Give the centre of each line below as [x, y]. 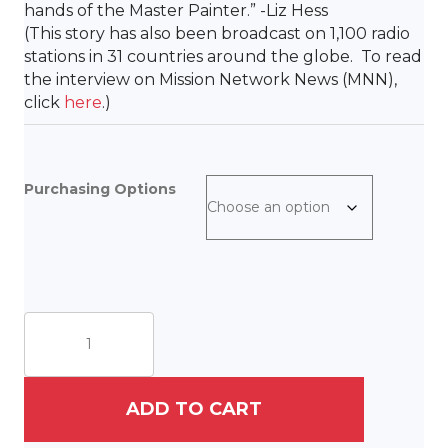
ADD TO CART [194, 408]
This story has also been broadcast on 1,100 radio [219, 33]
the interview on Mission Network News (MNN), [210, 79]
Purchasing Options [100, 188]
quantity [55, 400]
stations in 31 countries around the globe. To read [223, 56]
